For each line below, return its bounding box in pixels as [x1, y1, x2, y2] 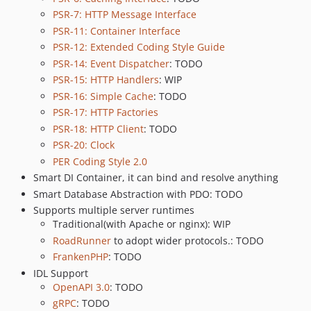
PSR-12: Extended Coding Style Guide [53, 40, 225, 54]
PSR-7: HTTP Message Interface [53, 8, 196, 22]
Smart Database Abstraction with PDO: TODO [33, 187, 243, 201]
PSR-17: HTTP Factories [53, 106, 158, 119]
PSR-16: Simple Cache [53, 89, 153, 103]
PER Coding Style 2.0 [53, 154, 147, 168]
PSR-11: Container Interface [53, 24, 180, 37]
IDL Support [33, 266, 88, 280]
